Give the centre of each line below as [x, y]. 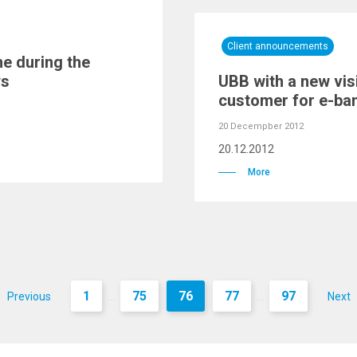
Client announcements [278, 46]
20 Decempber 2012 [261, 126]
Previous [29, 296]
